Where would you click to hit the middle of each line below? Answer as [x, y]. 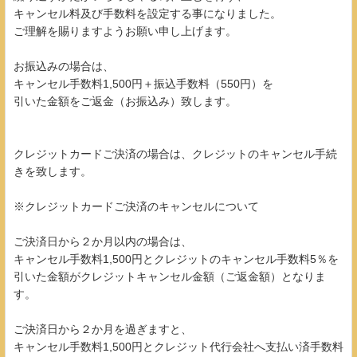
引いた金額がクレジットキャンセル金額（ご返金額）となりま [170, 276]
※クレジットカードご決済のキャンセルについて [136, 206]
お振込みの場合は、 [64, 66]
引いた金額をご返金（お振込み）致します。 [125, 101]
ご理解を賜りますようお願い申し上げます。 [125, 31]
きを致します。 [53, 171]
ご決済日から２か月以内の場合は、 [103, 241]
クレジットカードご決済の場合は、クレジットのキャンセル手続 [175, 153]
